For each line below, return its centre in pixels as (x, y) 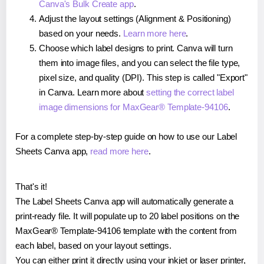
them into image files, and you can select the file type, (140, 63)
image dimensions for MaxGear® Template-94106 (133, 107)
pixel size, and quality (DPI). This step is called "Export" (143, 78)
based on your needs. (81, 34)
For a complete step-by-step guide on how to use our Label (126, 137)
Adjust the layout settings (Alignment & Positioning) (135, 19)
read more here (119, 151)
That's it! (31, 187)
